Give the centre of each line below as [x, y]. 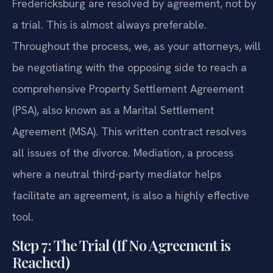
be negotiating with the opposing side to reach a [129, 68]
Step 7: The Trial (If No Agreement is [121, 245]
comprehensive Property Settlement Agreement [128, 89]
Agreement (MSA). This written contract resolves [129, 132]
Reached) [41, 262]
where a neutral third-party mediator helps [117, 174]
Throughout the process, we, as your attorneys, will [136, 46]
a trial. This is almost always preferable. [109, 25]
